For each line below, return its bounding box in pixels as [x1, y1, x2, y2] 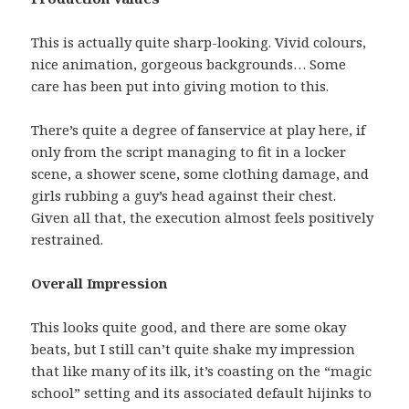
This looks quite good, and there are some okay [31, 318, 347, 337]
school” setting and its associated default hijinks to [31, 383, 372, 403]
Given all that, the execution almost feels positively [31, 208, 374, 227]
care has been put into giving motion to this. [31, 77, 330, 96]
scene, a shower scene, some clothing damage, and [31, 164, 370, 184]
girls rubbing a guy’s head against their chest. [31, 186, 337, 205]
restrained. [31, 230, 104, 249]
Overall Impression [31, 274, 168, 293]
